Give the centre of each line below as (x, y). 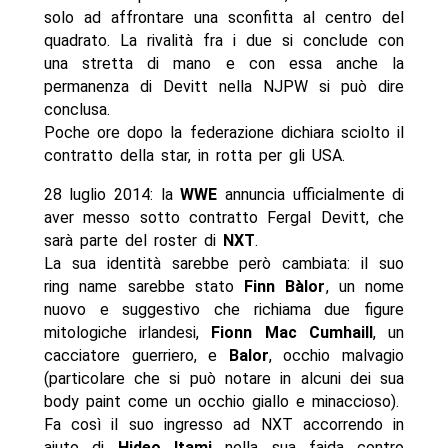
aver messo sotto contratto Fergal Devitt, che (224, 218)
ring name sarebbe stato (144, 287)
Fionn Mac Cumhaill (292, 333)
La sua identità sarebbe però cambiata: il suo (224, 264)
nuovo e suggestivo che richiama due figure (224, 310)
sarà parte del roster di (133, 241)
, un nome (365, 287)
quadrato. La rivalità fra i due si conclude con (224, 41)
